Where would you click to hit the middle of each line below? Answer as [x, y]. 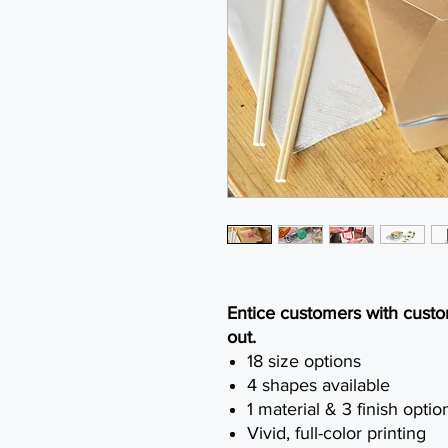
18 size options [304, 361]
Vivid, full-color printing [336, 433]
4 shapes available [318, 385]
